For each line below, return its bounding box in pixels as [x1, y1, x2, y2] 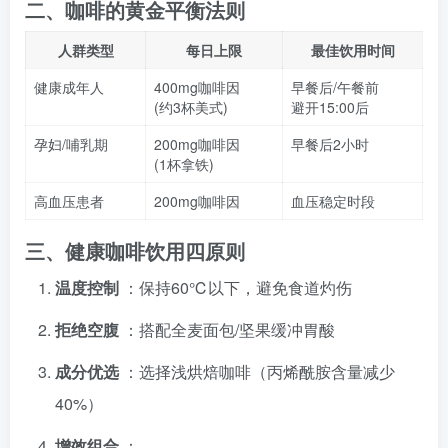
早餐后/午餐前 [291, 77, 379, 97]
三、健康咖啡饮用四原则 [25, 236, 245, 265]
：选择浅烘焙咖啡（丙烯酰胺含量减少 [123, 360, 395, 383]
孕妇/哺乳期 [34, 134, 108, 154]
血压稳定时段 [291, 191, 375, 211]
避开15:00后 [291, 97, 369, 117]
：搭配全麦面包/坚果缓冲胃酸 [123, 318, 335, 341]
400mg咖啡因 [154, 77, 240, 97]
